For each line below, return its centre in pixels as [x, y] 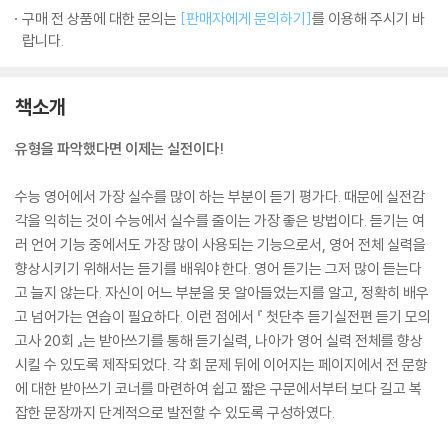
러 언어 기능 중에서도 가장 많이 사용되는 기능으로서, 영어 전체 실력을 [220, 244]
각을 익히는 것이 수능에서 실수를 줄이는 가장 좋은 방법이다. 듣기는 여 [220, 220]
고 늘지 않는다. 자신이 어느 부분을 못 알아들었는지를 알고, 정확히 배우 [222, 292]
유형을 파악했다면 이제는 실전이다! [119, 148]
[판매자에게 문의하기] [246, 18]
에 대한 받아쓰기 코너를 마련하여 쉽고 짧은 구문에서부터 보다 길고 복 [218, 388]
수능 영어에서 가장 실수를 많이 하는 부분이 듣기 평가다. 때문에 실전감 [220, 196]
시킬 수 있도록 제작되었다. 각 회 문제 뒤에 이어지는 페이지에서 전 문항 [221, 364]
